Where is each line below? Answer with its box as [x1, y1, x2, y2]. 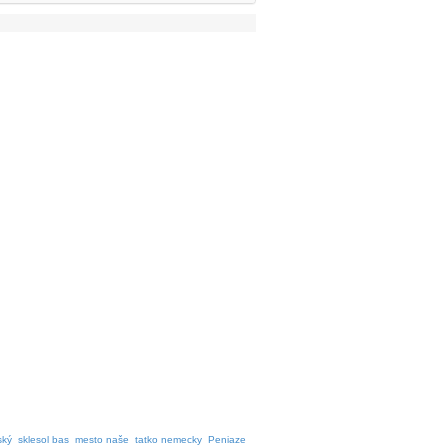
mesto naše [75, 434, 129, 445]
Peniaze [208, 434, 246, 445]
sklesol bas [18, 434, 69, 445]
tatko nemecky [135, 434, 202, 445]
